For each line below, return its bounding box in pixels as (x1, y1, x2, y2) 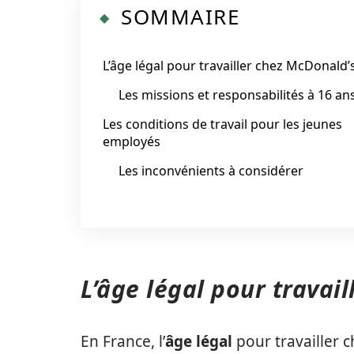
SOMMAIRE (121, 2, 239, 31)
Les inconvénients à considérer (119, 162, 303, 179)
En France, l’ (81, 331, 165, 352)
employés (103, 133, 160, 150)
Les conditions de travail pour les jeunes (103, 115, 342, 133)
